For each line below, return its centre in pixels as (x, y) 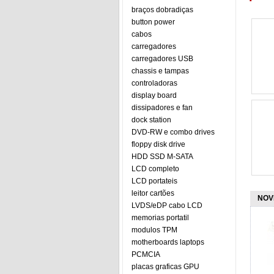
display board (154, 95)
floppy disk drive (158, 144)
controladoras (154, 83)
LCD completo (155, 169)
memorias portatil (160, 218)
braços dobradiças (162, 10)
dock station (151, 120)
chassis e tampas (160, 71)
